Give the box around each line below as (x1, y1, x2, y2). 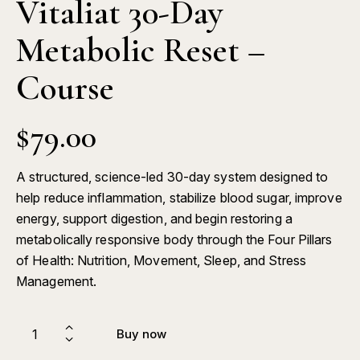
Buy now (117, 326, 166, 342)
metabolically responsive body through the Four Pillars (16, 231, 333, 248)
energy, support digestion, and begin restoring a (16, 211, 292, 227)
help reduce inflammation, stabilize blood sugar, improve (16, 190, 342, 207)
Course (16, 67, 114, 109)
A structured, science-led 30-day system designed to (16, 169, 329, 186)
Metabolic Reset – (16, 29, 265, 72)
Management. (16, 273, 97, 290)
